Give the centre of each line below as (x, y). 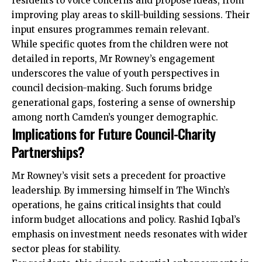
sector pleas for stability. (66, 249)
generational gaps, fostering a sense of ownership (123, 102)
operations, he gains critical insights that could (116, 205)
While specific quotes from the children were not (120, 44)
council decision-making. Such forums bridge (112, 88)
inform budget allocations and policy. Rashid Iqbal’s (126, 220)
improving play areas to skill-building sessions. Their (131, 15)
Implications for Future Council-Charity (113, 133)
